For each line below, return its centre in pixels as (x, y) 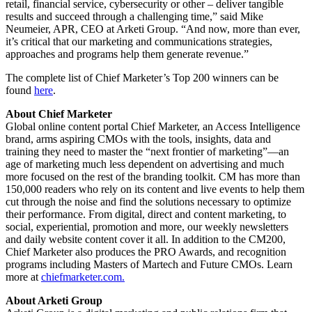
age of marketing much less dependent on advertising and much (145, 164)
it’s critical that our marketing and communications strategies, (139, 41)
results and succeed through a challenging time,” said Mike (134, 16)
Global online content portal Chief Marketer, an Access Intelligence (153, 126)
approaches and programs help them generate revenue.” (127, 54)
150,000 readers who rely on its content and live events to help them (155, 189)
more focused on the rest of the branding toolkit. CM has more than (153, 176)
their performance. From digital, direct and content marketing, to (146, 214)
